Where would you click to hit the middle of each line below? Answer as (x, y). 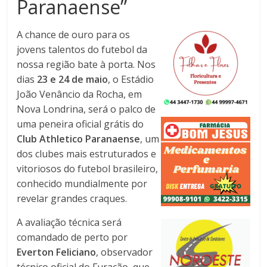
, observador (125, 252)
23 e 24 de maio (73, 79)
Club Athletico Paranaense (79, 139)
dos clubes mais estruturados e (87, 153)
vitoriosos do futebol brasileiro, (88, 168)
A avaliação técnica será (69, 222)
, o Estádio (131, 79)
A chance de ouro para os (74, 34)
